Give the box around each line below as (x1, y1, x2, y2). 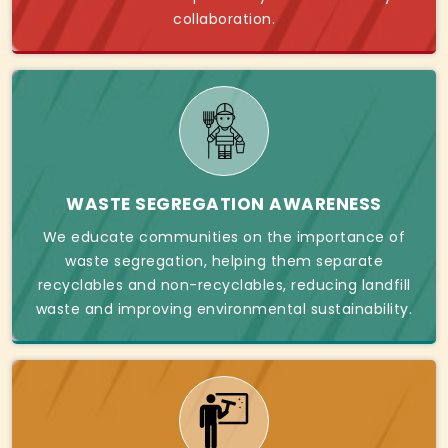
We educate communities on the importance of (42, 227, 406, 248)
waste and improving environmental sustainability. (35, 299, 413, 320)
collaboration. (173, 9, 275, 30)
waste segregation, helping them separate (65, 251, 383, 272)
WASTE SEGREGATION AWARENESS (66, 192, 382, 217)
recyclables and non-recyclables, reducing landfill (37, 275, 411, 296)
